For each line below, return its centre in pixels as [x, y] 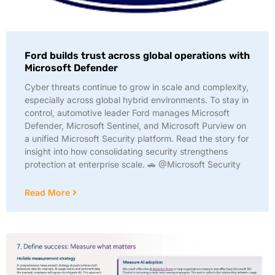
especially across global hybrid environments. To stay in [137, 100]
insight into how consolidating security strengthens [126, 151]
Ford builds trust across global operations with [137, 56]
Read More [48, 192]
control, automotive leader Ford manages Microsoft [127, 113]
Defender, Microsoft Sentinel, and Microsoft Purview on [135, 126]
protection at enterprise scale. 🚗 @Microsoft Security [133, 164]
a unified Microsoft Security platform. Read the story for [137, 138]
